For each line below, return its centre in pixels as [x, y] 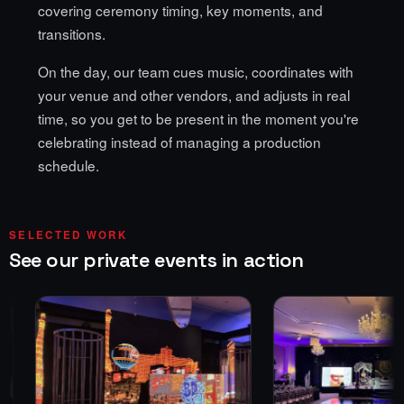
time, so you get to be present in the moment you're [198, 119]
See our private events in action [156, 260]
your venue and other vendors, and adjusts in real [194, 95]
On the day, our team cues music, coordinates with [196, 72]
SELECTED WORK [68, 235]
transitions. [72, 34]
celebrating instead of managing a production [179, 142]
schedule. [69, 165]
